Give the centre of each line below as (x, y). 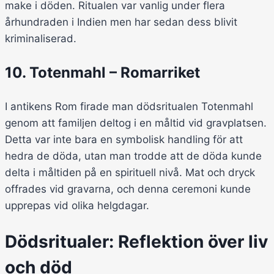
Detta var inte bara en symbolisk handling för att (124, 140)
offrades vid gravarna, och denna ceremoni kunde (128, 189)
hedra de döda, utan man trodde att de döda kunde (133, 156)
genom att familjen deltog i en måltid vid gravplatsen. (136, 123)
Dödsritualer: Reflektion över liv (136, 241)
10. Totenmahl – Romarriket (102, 73)
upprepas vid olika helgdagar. (77, 206)
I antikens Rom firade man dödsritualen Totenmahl (129, 107)
